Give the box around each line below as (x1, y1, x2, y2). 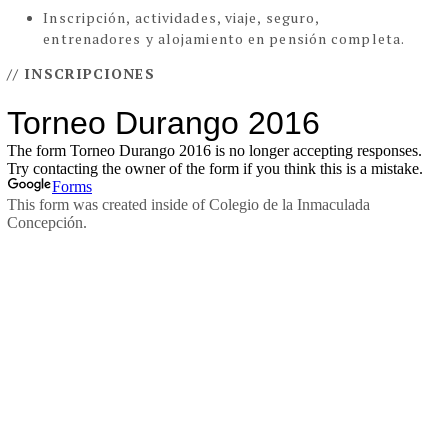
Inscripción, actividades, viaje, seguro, (43, 8, 320, 28)
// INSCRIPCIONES (7, 64, 155, 84)
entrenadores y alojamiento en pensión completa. (43, 29, 406, 49)
